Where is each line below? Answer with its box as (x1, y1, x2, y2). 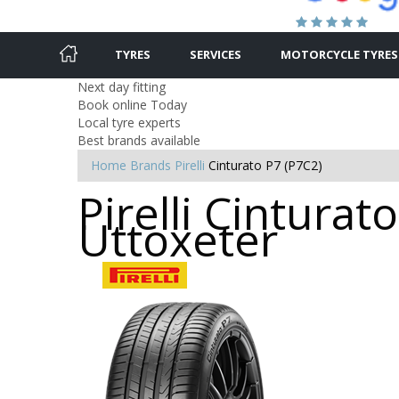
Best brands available (77, 131, 200, 149)
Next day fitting (77, 77, 166, 95)
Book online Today (77, 95, 187, 113)
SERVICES (190, 45, 241, 62)
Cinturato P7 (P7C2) (208, 156, 322, 174)
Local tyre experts (77, 113, 181, 131)
